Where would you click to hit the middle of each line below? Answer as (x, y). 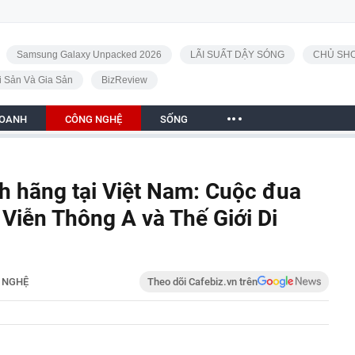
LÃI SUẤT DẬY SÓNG (237, 55)
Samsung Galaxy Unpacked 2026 (89, 55)
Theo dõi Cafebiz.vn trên (202, 282)
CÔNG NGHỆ (94, 119)
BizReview (124, 80)
